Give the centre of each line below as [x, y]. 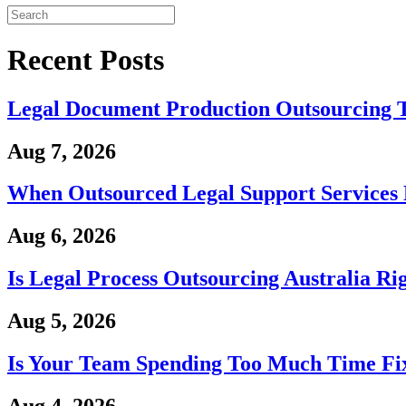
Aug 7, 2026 [62, 151]
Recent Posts [86, 60]
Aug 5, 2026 [62, 321]
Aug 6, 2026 [62, 236]
